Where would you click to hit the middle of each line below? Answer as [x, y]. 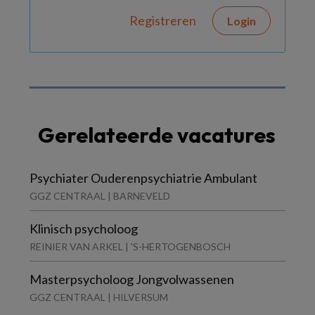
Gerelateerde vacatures [157, 135]
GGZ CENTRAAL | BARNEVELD [100, 196]
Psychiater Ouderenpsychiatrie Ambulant [143, 178]
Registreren [163, 20]
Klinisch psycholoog [84, 229]
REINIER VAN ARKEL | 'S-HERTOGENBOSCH [130, 246]
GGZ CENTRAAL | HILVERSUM [99, 297]
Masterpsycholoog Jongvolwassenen [132, 279]
